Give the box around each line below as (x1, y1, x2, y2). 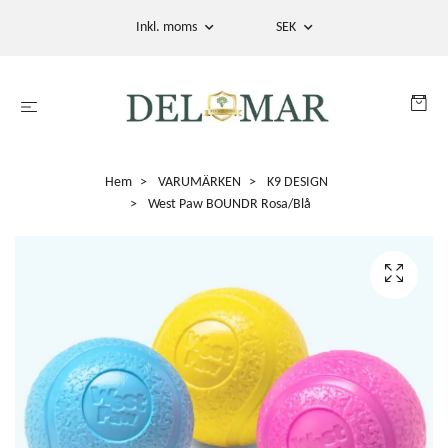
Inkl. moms (135, 20, 200, 35)
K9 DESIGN (266, 174, 328, 190)
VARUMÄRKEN (157, 174, 241, 190)
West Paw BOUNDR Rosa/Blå (144, 196, 311, 212)
